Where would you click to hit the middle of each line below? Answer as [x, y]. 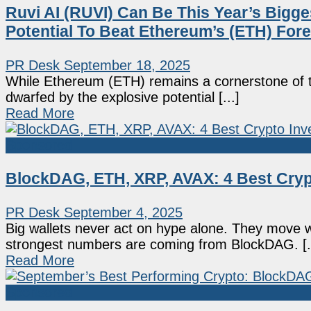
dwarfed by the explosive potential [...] [123, 97]
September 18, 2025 [127, 65]
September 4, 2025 [123, 212]
